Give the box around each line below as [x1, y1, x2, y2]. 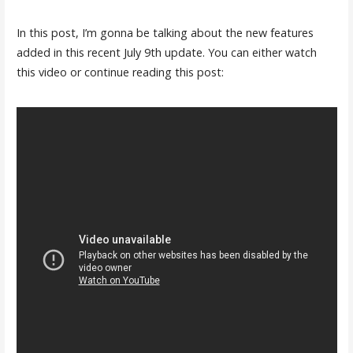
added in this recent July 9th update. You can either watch [16, 45, 317, 61]
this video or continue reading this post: [16, 65, 224, 80]
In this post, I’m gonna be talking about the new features [16, 25, 314, 41]
